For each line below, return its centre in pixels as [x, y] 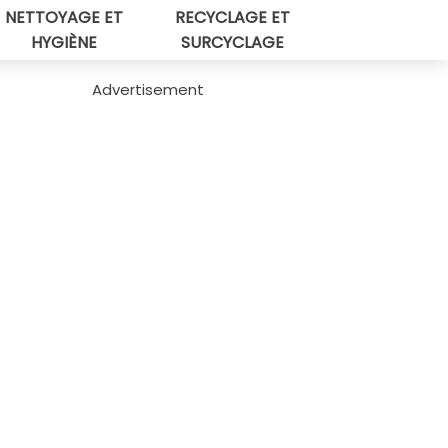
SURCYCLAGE [233, 42]
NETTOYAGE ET [63, 17]
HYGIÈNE [63, 42]
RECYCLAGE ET [233, 17]
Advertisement [148, 89]
